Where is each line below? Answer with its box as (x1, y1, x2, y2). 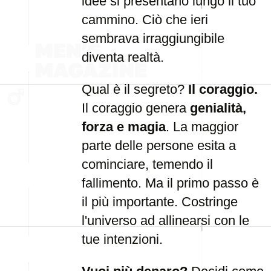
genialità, (190, 100, 246, 116)
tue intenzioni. (82, 232, 163, 247)
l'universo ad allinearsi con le (82, 213, 249, 228)
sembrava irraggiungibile (82, 31, 224, 46)
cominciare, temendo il (82, 157, 213, 172)
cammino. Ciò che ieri (82, 12, 208, 27)
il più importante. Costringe (82, 194, 238, 209)
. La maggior (166, 119, 238, 134)
